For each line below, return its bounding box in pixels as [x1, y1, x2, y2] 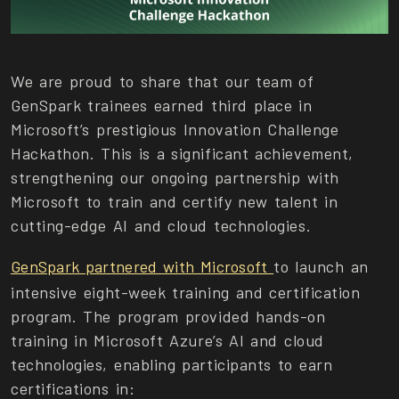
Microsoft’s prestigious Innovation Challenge [11, 119, 339, 140]
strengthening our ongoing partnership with [11, 167, 339, 188]
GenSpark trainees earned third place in [11, 95, 313, 116]
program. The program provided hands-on [11, 306, 326, 327]
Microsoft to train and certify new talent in [11, 191, 338, 212]
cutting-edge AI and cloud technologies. [11, 216, 312, 236]
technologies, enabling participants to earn [11, 354, 333, 375]
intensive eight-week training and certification [11, 282, 361, 303]
